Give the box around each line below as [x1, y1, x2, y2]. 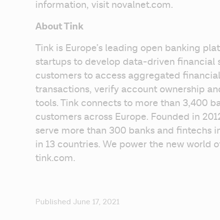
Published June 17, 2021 [35, 197, 119, 207]
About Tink [35, 20, 83, 33]
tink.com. [35, 152, 75, 164]
